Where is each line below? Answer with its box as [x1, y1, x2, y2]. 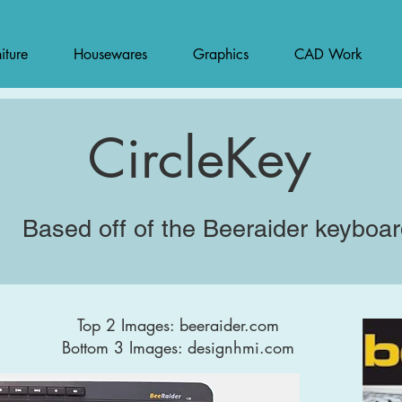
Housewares [74, 45, 147, 64]
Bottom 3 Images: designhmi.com [61, 336, 294, 358]
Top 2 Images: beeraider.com [76, 314, 279, 336]
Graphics [193, 45, 249, 64]
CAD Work [294, 45, 363, 64]
